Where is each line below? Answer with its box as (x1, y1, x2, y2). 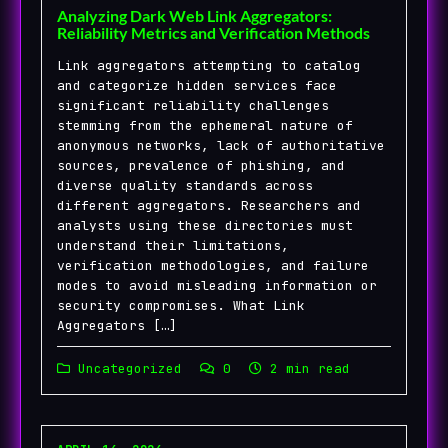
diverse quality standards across (57, 176, 313, 194)
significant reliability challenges (57, 96, 329, 114)
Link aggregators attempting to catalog (57, 56, 361, 74)
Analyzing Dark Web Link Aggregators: (57, 5, 332, 25)
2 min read (262, 359, 350, 377)
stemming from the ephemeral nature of (57, 116, 353, 134)
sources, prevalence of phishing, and (57, 156, 345, 174)
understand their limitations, (57, 236, 289, 254)
